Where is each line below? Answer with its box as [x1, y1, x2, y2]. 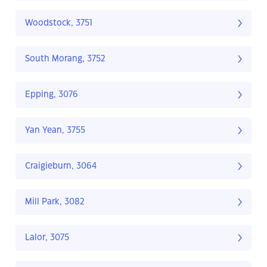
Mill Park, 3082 [25, 198, 85, 207]
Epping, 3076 [25, 91, 78, 100]
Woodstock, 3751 [25, 19, 92, 28]
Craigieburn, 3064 [25, 162, 97, 171]
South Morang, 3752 [25, 55, 105, 64]
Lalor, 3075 [25, 234, 69, 243]
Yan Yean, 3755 [25, 126, 85, 135]
